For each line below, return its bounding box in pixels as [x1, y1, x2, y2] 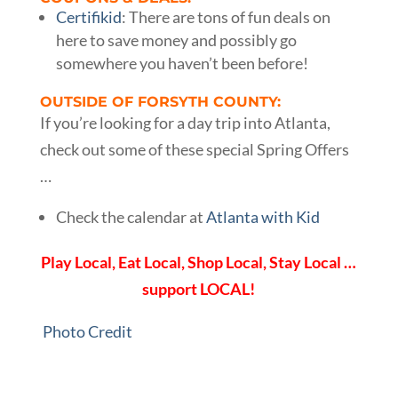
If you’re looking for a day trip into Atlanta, [39, 112, 330, 132]
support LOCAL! [142, 278, 256, 298]
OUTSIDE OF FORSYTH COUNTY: [39, 92, 281, 110]
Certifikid [55, 6, 122, 27]
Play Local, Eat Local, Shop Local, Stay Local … [41, 251, 357, 272]
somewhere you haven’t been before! [55, 52, 308, 73]
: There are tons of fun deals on [121, 6, 330, 27]
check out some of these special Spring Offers [39, 139, 349, 159]
